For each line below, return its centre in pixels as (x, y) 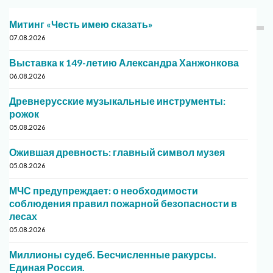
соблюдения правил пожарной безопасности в (123, 204)
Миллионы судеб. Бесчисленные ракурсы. (113, 255)
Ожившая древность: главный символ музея (117, 152)
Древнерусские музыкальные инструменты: (117, 101)
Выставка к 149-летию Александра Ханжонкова (124, 63)
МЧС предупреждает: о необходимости (104, 191)
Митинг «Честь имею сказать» (81, 24)
